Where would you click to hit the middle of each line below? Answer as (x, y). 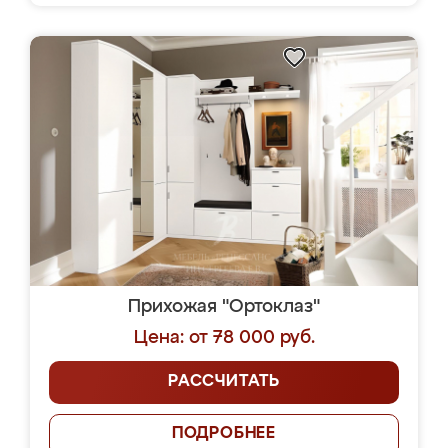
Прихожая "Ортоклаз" (224, 307)
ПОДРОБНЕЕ (224, 434)
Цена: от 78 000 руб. (224, 338)
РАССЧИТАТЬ (224, 382)
